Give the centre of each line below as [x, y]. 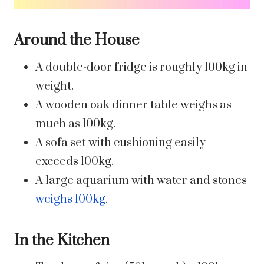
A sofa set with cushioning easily [121, 143]
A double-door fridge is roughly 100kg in [141, 68]
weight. [55, 87]
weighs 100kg [70, 200]
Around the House [77, 41]
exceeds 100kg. [75, 162]
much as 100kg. [75, 124]
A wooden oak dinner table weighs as [133, 105]
